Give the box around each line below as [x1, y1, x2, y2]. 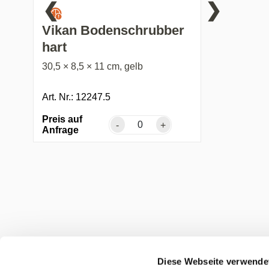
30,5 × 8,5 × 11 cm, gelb [42, 61, 144, 71]
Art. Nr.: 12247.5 [42, 91, 111, 102]
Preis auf [42, 113, 83, 124]
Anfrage [42, 124, 79, 135]
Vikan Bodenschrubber [42, 22, 185, 38]
